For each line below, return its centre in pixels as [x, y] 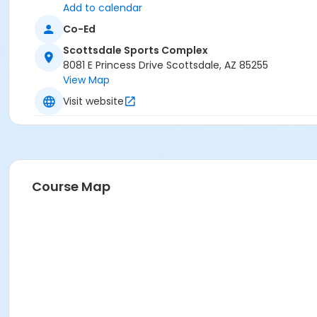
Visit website [93, 101]
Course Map [71, 187]
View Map [86, 80]
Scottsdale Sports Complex [136, 51]
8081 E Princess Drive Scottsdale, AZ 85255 [166, 65]
